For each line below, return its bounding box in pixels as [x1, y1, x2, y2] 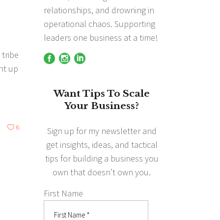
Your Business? [64, 100, 139, 111]
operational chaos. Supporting [43, 18, 155, 29]
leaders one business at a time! [43, 31, 158, 43]
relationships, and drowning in [43, 4, 154, 16]
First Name [43, 187, 83, 199]
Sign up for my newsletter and [47, 125, 157, 137]
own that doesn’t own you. [53, 166, 151, 178]
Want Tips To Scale [54, 87, 150, 99]
